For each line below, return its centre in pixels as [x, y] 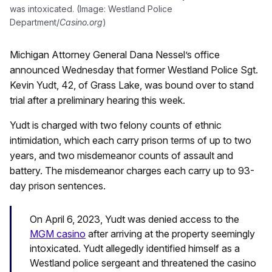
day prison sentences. [58, 186]
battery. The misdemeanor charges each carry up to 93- [132, 171]
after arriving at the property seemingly [170, 233]
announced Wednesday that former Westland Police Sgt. [134, 70]
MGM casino [58, 233]
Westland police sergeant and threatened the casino [143, 263]
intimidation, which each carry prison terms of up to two [131, 141]
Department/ [35, 22]
